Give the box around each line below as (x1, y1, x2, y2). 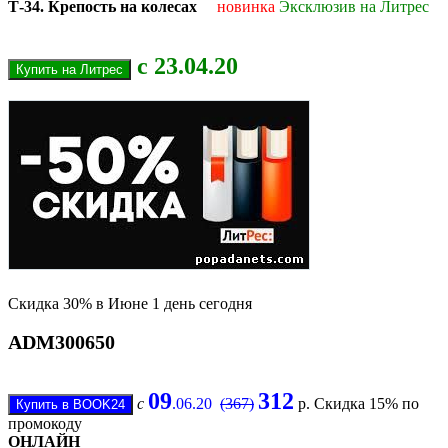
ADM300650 (8, 331, 115, 354)
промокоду (8, 415, 82, 433)
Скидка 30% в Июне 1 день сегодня (8, 295, 252, 313)
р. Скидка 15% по (294, 395, 419, 413)
